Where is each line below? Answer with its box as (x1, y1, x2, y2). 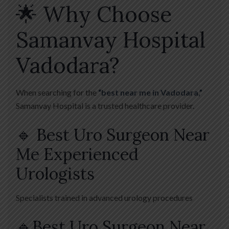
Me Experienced (16, 144, 139, 165)
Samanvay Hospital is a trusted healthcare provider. (16, 101, 194, 111)
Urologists (16, 163, 95, 185)
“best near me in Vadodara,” (98, 87, 202, 98)
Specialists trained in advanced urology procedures (16, 193, 193, 203)
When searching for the (16, 87, 98, 98)
